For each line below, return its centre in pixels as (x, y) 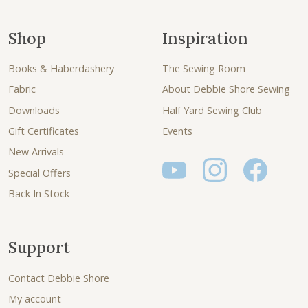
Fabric (22, 89)
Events (177, 131)
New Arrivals (36, 152)
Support (39, 247)
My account (35, 298)
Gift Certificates (44, 131)
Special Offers (40, 173)
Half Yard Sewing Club (212, 110)
